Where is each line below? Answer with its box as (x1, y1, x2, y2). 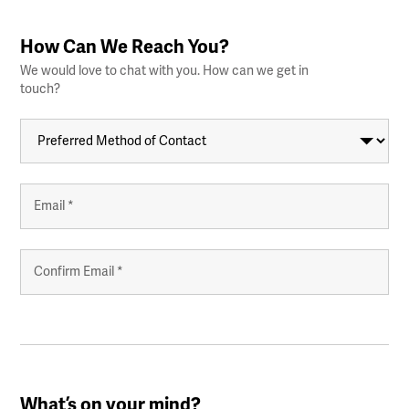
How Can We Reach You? (20, 36, 230, 58)
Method (19, 133, 67, 149)
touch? (20, 81, 61, 97)
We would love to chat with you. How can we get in (20, 63, 309, 79)
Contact (19, 164, 68, 180)
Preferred (19, 118, 77, 133)
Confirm (20, 300, 66, 315)
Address (19, 214, 69, 229)
